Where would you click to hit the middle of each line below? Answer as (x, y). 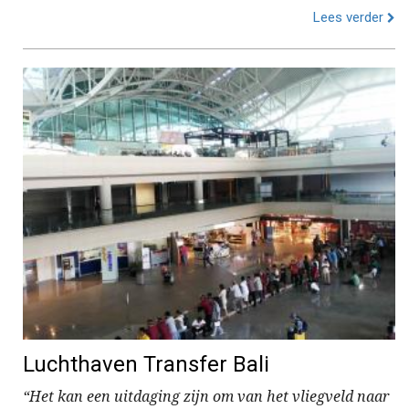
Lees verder (350, 17)
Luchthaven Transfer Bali (146, 364)
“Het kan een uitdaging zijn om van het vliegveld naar (206, 396)
